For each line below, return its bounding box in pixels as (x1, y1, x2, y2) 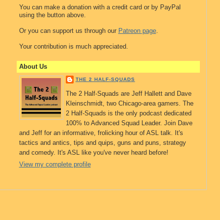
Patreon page (118, 27, 156, 34)
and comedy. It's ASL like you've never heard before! (19, 148, 168, 156)
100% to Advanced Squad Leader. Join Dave (65, 119, 192, 127)
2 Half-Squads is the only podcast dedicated (65, 109, 192, 117)
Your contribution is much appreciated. (19, 43, 128, 50)
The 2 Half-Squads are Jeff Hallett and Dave (65, 89, 192, 97)
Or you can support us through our (19, 27, 118, 34)
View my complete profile (19, 161, 91, 168)
